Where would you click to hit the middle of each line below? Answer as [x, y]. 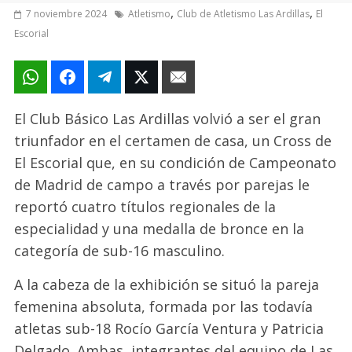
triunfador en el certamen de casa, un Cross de [173, 140]
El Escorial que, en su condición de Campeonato [176, 162]
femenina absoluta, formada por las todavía [164, 306]
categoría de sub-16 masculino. [120, 250]
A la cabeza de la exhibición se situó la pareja [167, 284]
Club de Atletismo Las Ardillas [244, 13]
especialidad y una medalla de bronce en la [159, 228]
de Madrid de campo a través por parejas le [162, 184]
